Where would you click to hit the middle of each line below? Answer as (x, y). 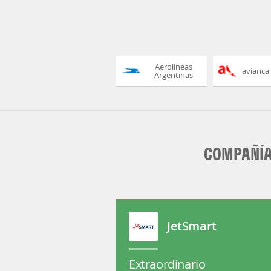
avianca (256, 71)
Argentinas (174, 75)
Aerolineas (174, 67)
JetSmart (192, 226)
